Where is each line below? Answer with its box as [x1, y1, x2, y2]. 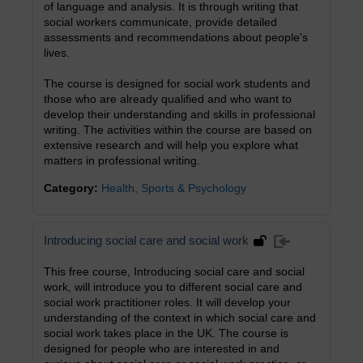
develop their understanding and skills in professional [44, 108, 315, 121]
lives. [44, 46, 70, 59]
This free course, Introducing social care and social [44, 265, 305, 278]
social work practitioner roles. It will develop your [44, 296, 291, 309]
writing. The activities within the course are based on [44, 123, 312, 136]
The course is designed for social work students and [44, 77, 310, 90]
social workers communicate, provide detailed [44, 15, 277, 28]
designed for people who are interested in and [44, 342, 280, 355]
